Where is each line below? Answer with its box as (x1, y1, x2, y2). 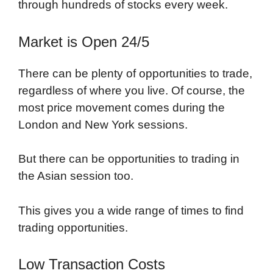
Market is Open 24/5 (18, 33, 149, 50)
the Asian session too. (18, 169, 133, 183)
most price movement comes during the (18, 101, 225, 114)
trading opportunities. (18, 221, 128, 234)
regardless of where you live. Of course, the (18, 83, 245, 97)
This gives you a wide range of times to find (18, 204, 244, 217)
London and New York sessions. (18, 118, 188, 131)
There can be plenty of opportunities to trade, (18, 66, 252, 80)
